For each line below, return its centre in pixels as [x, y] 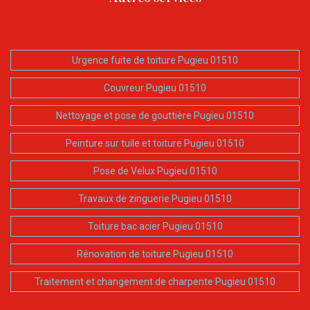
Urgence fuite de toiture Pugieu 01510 [155, 61]
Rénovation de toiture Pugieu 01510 [155, 254]
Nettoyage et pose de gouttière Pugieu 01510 [155, 116]
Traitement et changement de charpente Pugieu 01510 [155, 282]
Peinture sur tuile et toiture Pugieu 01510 [155, 144]
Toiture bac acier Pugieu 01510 [155, 227]
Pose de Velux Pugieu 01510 [155, 171]
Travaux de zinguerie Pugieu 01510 [155, 199]
